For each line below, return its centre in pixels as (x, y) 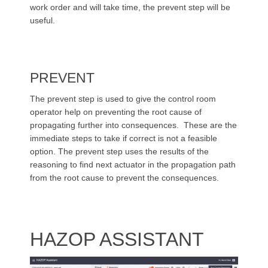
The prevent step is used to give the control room (123, 99)
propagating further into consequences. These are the (133, 125)
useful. (42, 20)
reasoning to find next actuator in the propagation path (133, 165)
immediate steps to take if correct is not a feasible (124, 138)
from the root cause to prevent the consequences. (126, 178)
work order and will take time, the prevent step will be (130, 7)
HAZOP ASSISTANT (117, 239)
